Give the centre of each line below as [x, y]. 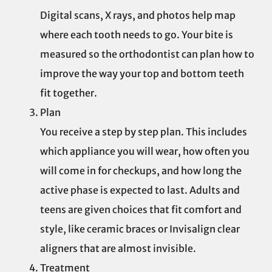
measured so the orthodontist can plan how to [147, 54]
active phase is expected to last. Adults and [140, 190]
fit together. [69, 93]
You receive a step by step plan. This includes [144, 132]
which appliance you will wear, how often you [145, 151]
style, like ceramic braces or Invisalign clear [140, 229]
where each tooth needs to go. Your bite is [137, 35]
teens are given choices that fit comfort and [141, 210]
